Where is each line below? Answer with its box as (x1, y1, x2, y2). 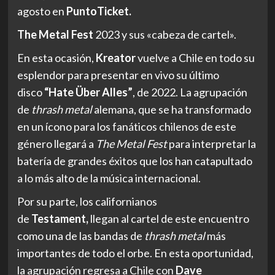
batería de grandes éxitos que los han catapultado (17, 153, 252, 168)
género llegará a (17, 136, 96, 150)
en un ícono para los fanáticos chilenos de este (17, 119, 236, 133)
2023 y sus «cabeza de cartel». (93, 27, 236, 41)
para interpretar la (166, 136, 256, 150)
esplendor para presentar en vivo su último (17, 68, 219, 82)
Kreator (95, 50, 136, 64)
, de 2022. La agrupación (132, 85, 247, 99)
